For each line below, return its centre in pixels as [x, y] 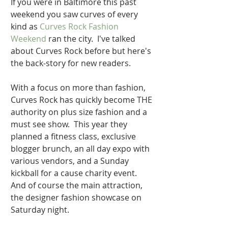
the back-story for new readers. [74, 63]
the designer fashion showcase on [77, 197]
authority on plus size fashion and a [80, 112]
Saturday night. [41, 209]
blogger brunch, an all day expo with [81, 148]
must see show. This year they [70, 124]
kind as [25, 26]
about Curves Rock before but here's [82, 51]
